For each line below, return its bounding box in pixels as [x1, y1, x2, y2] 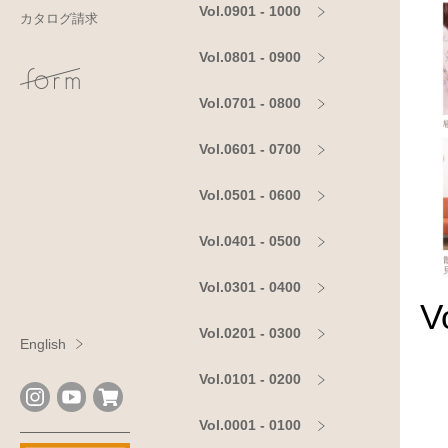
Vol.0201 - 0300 [199, 325, 301, 342]
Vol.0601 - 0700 [199, 141, 301, 158]
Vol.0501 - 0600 [199, 187, 301, 204]
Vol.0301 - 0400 [199, 279, 301, 296]
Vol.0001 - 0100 [199, 417, 301, 434]
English [20, 335, 66, 352]
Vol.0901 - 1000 [199, 3, 301, 20]
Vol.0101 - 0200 [199, 371, 301, 388]
